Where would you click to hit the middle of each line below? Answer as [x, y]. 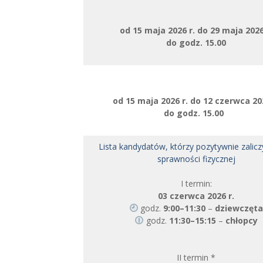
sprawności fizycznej [196, 159]
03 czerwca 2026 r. [196, 196]
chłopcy [241, 220]
